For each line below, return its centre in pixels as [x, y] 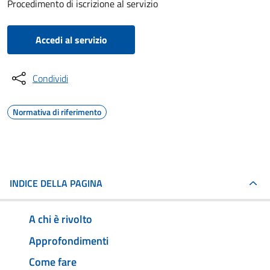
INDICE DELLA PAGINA [56, 183]
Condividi [50, 78]
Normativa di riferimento [57, 112]
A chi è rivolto [61, 219]
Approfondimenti [69, 240]
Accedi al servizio [71, 40]
